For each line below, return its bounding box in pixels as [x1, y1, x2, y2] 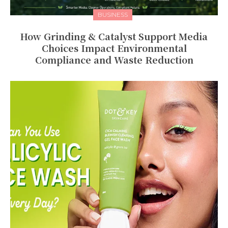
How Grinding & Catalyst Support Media [20, 30, 208, 43]
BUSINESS [98, 11, 128, 19]
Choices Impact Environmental [41, 41, 187, 55]
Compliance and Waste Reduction [35, 53, 193, 67]
